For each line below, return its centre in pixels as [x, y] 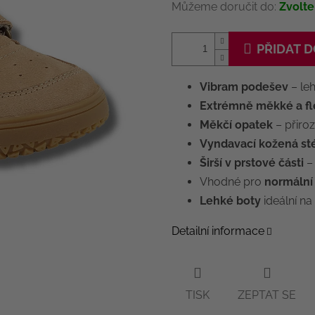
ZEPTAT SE [267, 295]
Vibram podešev [244, 87]
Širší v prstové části [252, 163]
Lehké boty [230, 201]
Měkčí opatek [236, 125]
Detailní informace [218, 231]
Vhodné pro [232, 182]
